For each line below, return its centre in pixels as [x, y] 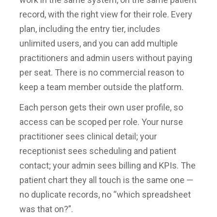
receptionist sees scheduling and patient [98, 151]
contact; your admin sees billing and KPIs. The [108, 166]
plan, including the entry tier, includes [90, 29]
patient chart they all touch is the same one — [106, 180]
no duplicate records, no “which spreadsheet [105, 195]
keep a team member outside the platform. [101, 87]
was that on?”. [46, 209]
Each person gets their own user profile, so [101, 108]
